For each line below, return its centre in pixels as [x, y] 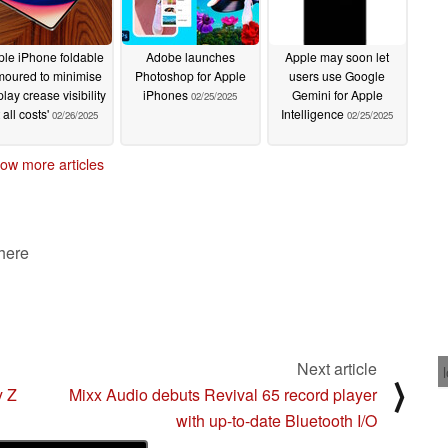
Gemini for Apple [337, 95]
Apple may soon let [337, 57]
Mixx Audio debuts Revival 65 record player [223, 394]
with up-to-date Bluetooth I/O [276, 420]
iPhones [167, 95]
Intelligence [314, 114]
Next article [337, 368]
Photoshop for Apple [190, 76]
